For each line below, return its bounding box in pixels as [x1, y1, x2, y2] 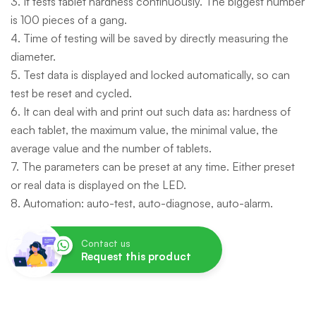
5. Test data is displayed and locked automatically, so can [11, 68, 290, 82]
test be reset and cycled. [11, 86, 132, 100]
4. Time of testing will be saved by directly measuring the [11, 31, 288, 45]
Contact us [81, 238, 130, 249]
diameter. [11, 49, 56, 63]
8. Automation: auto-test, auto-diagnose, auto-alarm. [11, 196, 273, 210]
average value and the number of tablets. [11, 141, 212, 155]
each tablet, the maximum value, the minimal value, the [11, 123, 278, 137]
